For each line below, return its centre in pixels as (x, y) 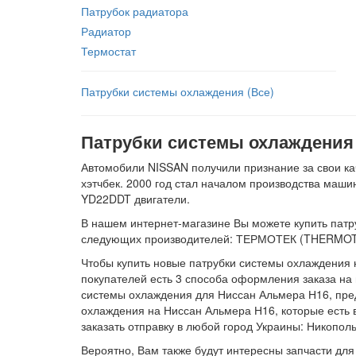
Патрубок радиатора (135, 11)
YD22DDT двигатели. (135, 199)
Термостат (108, 51)
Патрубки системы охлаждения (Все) (178, 91)
